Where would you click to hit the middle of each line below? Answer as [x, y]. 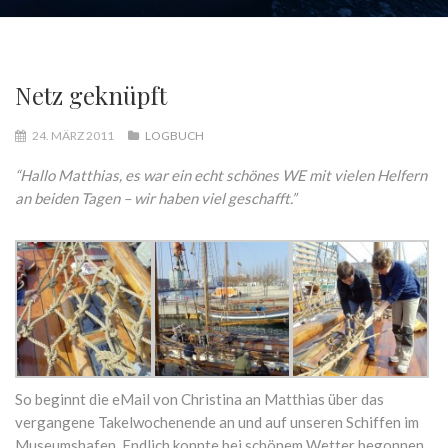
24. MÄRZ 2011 [73, 136]
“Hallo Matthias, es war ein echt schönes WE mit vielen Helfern [221, 175]
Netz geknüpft [91, 95]
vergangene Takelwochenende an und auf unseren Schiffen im [217, 422]
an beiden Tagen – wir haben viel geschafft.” [155, 198]
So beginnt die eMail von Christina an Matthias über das [199, 399]
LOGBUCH [174, 136]
